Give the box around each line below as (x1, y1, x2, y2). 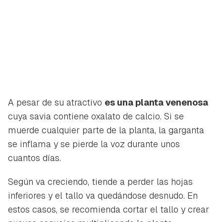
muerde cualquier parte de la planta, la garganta (8, 124, 204, 136)
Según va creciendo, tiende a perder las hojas (8, 175, 193, 187)
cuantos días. (8, 152, 61, 164)
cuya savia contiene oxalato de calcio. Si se (8, 110, 184, 122)
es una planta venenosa (105, 96, 208, 108)
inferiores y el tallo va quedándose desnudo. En (8, 189, 198, 201)
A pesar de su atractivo (8, 96, 105, 108)
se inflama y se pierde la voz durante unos (8, 138, 180, 150)
